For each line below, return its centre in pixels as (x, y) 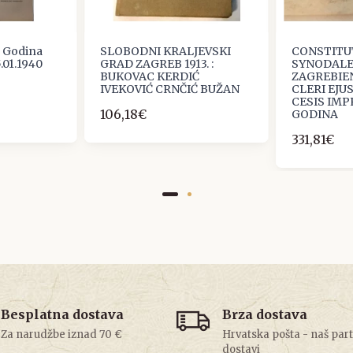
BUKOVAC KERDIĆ (150, 77)
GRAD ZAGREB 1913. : (157, 64)
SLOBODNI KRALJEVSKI (166, 52)
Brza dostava (265, 315)
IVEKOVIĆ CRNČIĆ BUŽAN (170, 89)
